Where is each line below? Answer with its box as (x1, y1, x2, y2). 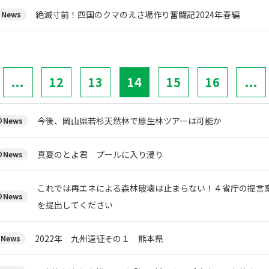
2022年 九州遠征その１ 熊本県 (35, 232, 163, 244)
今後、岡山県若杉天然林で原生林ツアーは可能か (37, 114, 222, 127)
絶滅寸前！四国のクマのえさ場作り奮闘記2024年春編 (35, 8, 240, 20)
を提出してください (37, 198, 113, 211)
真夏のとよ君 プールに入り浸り (37, 148, 163, 160)
